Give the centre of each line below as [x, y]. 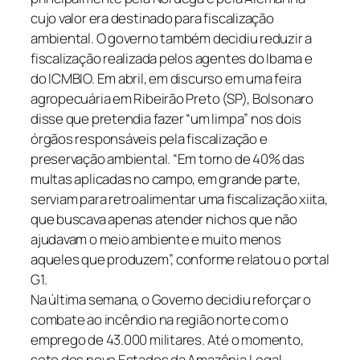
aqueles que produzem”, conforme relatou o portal [180, 260]
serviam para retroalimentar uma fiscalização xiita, [179, 199]
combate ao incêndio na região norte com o [160, 320]
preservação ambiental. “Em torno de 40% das [168, 159]
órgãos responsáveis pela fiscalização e [149, 139]
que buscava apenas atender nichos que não [164, 219]
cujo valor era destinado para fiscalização [152, 18]
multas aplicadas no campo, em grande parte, [166, 179]
